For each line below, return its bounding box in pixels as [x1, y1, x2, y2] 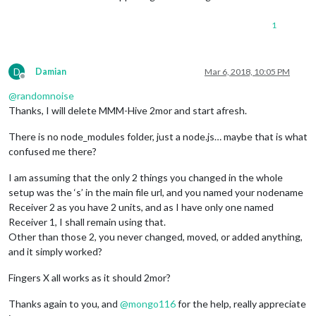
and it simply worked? [8, 245, 102, 258]
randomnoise [17, 90, 74, 102]
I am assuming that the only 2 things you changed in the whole [8, 171, 283, 184]
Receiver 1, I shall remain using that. [8, 216, 166, 229]
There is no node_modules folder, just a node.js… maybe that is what [8, 130, 308, 143]
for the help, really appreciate [176, 298, 306, 310]
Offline [22, 76, 49, 87]
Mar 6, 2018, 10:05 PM [205, 66, 290, 78]
